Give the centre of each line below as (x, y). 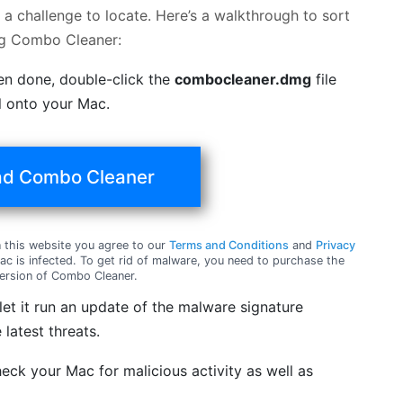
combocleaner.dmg (243, 79)
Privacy (336, 245)
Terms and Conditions (229, 245)
